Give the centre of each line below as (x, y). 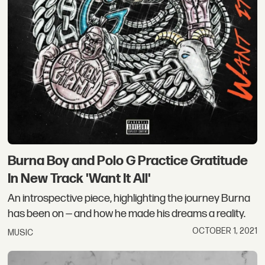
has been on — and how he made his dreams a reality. (127, 214)
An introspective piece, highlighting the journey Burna (129, 199)
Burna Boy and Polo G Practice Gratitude (128, 161)
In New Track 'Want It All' (80, 178)
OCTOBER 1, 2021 (224, 231)
